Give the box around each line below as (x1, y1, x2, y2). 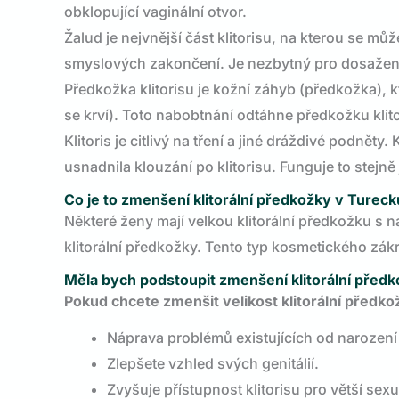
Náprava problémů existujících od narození (107, 329, 397, 346)
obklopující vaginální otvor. (64, 3, 247, 20)
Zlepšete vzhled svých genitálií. (107, 354, 319, 372)
